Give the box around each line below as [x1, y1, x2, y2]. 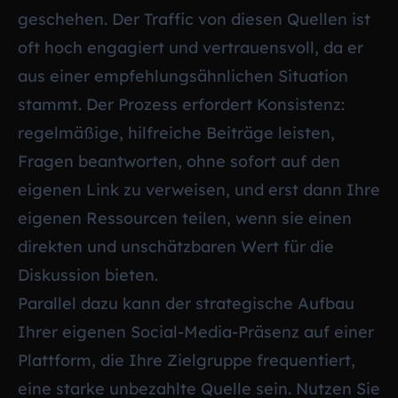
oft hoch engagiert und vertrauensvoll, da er [18, 36, 363, 58]
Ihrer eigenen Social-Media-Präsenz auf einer [18, 321, 374, 342]
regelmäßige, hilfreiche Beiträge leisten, [18, 122, 335, 143]
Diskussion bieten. [18, 264, 158, 285]
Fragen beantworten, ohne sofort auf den [18, 150, 340, 171]
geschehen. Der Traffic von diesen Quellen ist [18, 8, 370, 29]
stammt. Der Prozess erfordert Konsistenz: [18, 93, 345, 115]
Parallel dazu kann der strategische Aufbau [18, 292, 354, 314]
